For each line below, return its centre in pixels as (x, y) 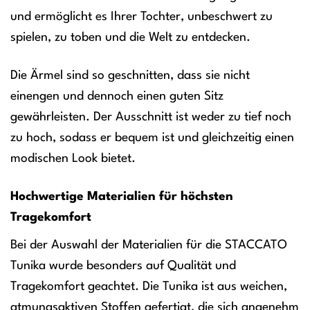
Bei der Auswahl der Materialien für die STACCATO (149, 245)
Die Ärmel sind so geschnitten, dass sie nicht (130, 75)
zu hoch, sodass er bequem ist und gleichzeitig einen (152, 137)
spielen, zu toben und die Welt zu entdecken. (130, 37)
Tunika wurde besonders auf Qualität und (123, 265)
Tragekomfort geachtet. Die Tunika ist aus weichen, (149, 286)
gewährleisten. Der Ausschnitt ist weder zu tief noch (151, 117)
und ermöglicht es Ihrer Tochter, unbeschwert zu (142, 16)
